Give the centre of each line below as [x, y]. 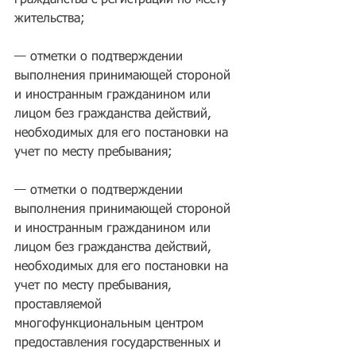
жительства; [50, 19]
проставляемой [60, 306]
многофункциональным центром [111, 325]
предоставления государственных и [120, 344]
